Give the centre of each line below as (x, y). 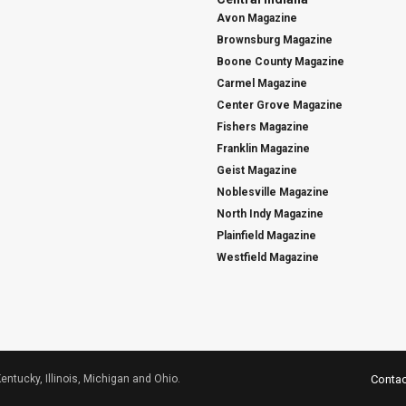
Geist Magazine (257, 170)
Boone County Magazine (280, 61)
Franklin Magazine (263, 148)
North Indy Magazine (270, 213)
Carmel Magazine (262, 83)
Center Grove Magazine (280, 105)
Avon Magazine (257, 18)
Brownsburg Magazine (275, 39)
